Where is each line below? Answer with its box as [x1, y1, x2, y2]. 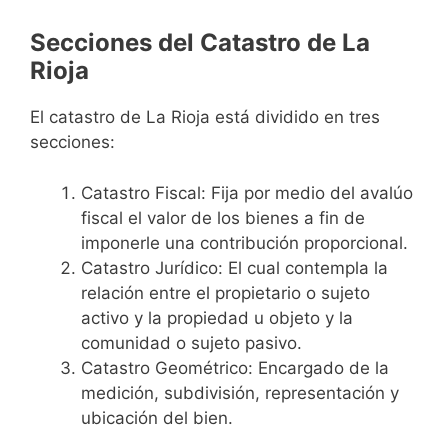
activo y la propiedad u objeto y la [81, 307, 353, 328]
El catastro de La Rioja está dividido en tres [30, 107, 380, 128]
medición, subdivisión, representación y [81, 382, 399, 403]
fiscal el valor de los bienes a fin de [81, 207, 365, 228]
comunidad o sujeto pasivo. [81, 332, 302, 353]
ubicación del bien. [81, 407, 233, 428]
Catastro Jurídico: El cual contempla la [81, 257, 388, 278]
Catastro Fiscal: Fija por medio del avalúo [81, 182, 413, 203]
